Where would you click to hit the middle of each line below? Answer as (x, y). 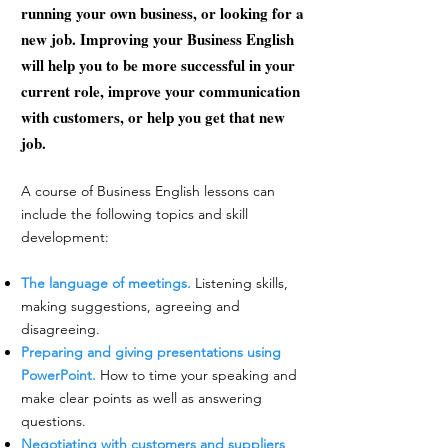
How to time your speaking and (196, 375)
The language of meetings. (106, 283)
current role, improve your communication (160, 91)
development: (65, 237)
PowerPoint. (58, 375)
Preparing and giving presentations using (151, 352)
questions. (53, 421)
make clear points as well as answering (141, 398)
